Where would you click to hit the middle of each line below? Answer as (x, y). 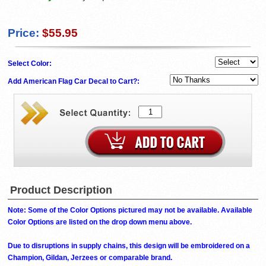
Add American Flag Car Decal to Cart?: (75, 82)
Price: (23, 33)
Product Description (61, 190)
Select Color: (31, 64)
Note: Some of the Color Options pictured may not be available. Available (130, 210)
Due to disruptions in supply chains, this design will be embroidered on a (129, 246)
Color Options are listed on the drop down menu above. (100, 222)
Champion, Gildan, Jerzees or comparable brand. (90, 258)
